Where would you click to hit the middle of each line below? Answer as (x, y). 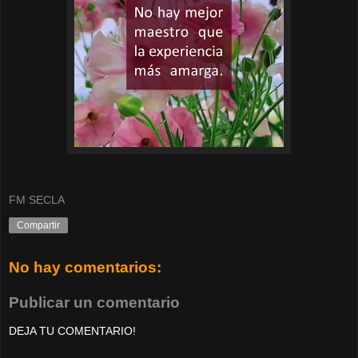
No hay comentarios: (85, 268)
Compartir (38, 226)
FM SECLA (37, 200)
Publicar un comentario (94, 302)
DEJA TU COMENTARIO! (72, 331)
